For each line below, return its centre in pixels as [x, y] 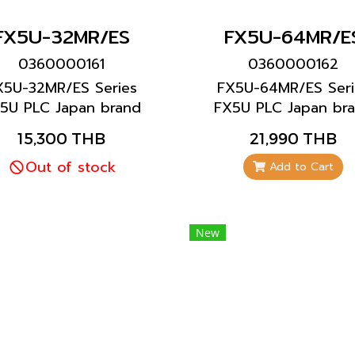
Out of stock [71, 167]
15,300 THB [62, 138]
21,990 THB [294, 138]
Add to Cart [302, 167]
